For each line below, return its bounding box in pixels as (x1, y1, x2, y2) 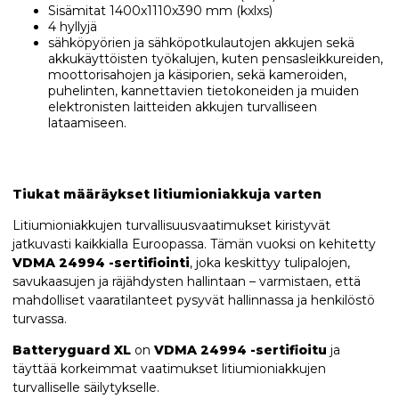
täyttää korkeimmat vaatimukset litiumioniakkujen (12, 361, 326, 378)
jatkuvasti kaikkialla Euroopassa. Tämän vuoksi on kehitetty (12, 236, 376, 253)
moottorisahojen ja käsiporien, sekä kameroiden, (47, 67, 346, 84)
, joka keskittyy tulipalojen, (189, 255, 350, 272)
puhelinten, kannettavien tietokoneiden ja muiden (47, 83, 359, 100)
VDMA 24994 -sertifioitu (153, 342, 327, 359)
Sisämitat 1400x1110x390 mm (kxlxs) (47, 3, 273, 20)
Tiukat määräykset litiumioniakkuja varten (12, 186, 322, 203)
